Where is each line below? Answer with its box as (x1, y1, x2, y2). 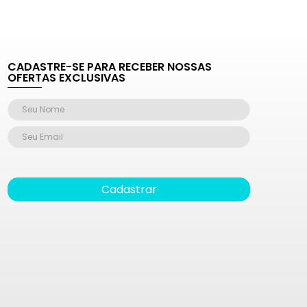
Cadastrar (101, 182, 157, 197)
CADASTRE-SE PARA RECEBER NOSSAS (8, 59, 212, 75)
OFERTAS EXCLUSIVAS (8, 70, 126, 86)
